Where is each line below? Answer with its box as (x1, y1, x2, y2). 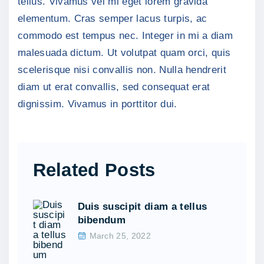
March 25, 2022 (89, 230, 151, 240)
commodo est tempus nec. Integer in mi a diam (18, 30, 233, 42)
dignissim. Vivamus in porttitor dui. (18, 98, 177, 110)
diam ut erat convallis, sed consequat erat (18, 81, 210, 93)
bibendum (77, 214, 126, 226)
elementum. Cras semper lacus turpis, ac (18, 13, 207, 25)
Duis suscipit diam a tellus (77, 200, 207, 212)
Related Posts (32, 159, 156, 180)
